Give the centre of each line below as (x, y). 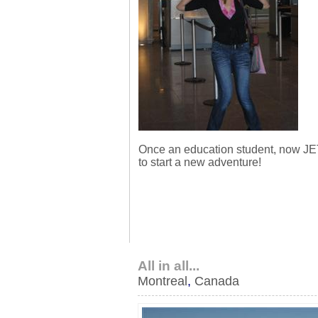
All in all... (169, 266)
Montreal (163, 281)
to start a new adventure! (200, 162)
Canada (217, 281)
